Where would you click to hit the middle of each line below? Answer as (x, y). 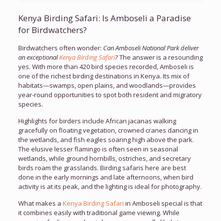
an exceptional (38, 57)
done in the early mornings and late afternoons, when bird (106, 177)
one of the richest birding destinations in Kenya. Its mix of (104, 76)
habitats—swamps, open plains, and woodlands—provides (107, 85)
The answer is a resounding (160, 57)
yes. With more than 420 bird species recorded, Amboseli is (106, 67)
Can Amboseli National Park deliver (151, 48)
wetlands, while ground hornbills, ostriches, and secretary (104, 158)
